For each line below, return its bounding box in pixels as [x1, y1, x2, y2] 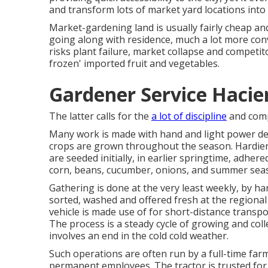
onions [156, 163, 187, 176]
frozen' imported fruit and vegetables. [49, 57, 220, 70]
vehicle [49, 205, 80, 218]
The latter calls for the [49, 109, 151, 123]
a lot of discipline [151, 109, 227, 123]
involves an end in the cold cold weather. [49, 229, 229, 242]
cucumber [106, 163, 151, 176]
